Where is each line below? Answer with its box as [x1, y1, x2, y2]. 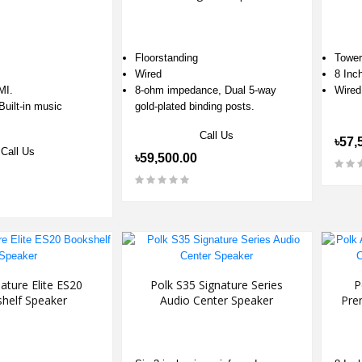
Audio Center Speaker [160, 293, 274, 308]
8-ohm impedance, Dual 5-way [135, 84, 277, 96]
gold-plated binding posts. [135, 100, 255, 112]
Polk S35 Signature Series [150, 277, 284, 293]
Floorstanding [135, 52, 199, 64]
